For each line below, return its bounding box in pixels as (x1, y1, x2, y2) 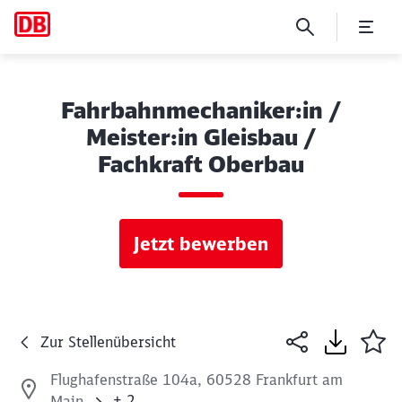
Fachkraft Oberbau (98, 150, 304, 179)
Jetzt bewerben (134, 232, 268, 255)
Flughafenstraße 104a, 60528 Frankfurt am (50, 371, 343, 389)
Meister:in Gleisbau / (86, 123, 316, 152)
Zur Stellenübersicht (40, 333, 176, 351)
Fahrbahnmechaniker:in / (61, 96, 341, 125)
